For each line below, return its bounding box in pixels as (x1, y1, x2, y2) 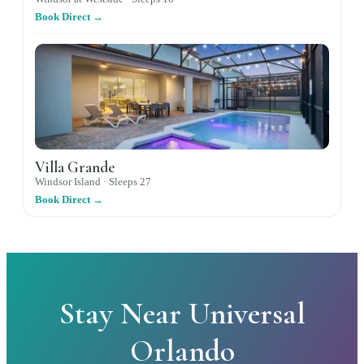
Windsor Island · (35, 176, 109, 188)
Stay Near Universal (58, 295, 305, 332)
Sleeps (109, 176, 140, 188)
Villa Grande (35, 158, 115, 176)
